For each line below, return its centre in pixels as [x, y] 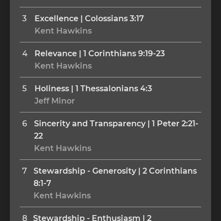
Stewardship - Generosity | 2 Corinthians [115, 171]
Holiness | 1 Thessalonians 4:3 [93, 88]
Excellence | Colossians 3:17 [89, 18]
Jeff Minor [55, 101]
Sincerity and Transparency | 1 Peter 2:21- [116, 123]
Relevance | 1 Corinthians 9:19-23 [100, 53]
